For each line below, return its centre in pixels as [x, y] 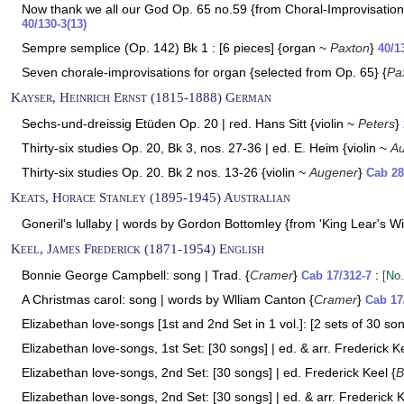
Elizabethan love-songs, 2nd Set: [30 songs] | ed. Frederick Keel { [209, 372]
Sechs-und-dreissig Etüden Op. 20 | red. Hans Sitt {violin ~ [190, 124]
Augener [334, 172]
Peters [376, 124]
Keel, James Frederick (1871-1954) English [138, 248]
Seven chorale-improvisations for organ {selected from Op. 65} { [204, 72]
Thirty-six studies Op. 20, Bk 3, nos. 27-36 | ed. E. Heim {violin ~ [206, 148]
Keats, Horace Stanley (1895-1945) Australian [151, 197]
